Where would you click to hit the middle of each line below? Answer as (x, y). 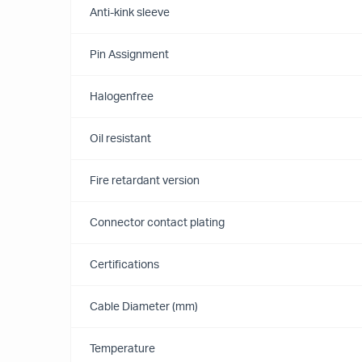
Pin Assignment (129, 55)
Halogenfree (122, 97)
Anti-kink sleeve (130, 13)
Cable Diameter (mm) (144, 307)
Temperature (122, 349)
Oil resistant (120, 139)
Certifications (124, 265)
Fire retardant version (145, 181)
